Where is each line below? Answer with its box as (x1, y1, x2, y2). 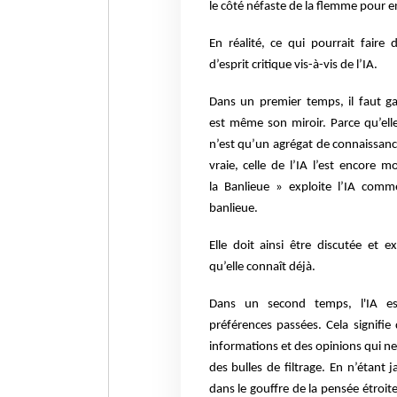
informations (208, 339, 281, 354)
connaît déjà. (245, 260, 315, 274)
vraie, (208, 159, 244, 173)
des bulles (208, 361, 268, 375)
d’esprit (208, 58, 252, 72)
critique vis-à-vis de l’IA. (251, 58, 378, 72)
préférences (208, 318, 276, 332)
